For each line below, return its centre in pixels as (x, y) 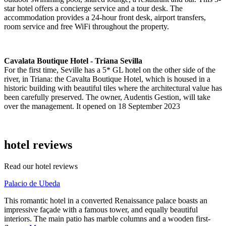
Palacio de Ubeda (32, 183)
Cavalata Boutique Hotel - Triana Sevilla (73, 61)
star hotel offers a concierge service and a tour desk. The (93, 9)
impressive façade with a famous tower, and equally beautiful (101, 209)
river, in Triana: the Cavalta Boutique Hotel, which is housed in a (107, 79)
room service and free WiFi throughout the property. (87, 27)
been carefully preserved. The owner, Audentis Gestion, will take (107, 97)
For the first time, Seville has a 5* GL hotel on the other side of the (110, 70)
